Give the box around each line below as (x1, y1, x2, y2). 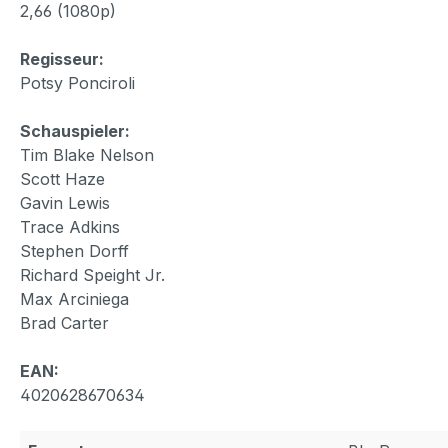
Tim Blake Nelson (20, 144, 154, 165)
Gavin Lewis (20, 192, 110, 213)
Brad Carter (20, 312, 109, 333)
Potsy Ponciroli (20, 72, 135, 93)
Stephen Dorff (20, 240, 129, 261)
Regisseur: (20, 48, 104, 69)
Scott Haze (20, 168, 105, 189)
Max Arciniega (20, 288, 129, 309)
